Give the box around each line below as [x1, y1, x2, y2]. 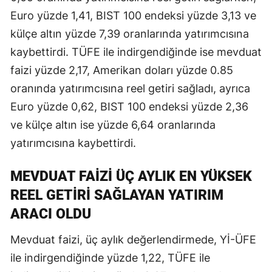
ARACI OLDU [10, 205, 91, 222]
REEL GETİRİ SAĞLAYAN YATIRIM [10, 186, 223, 203]
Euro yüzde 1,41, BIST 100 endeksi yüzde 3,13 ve [10, 8, 256, 22]
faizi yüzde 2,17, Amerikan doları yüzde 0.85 [10, 63, 233, 76]
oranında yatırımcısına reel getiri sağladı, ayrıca [10, 81, 250, 95]
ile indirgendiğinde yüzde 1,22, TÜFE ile [10, 251, 210, 264]
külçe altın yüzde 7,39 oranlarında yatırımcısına [10, 27, 249, 40]
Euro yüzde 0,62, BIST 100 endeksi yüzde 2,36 [10, 100, 248, 113]
